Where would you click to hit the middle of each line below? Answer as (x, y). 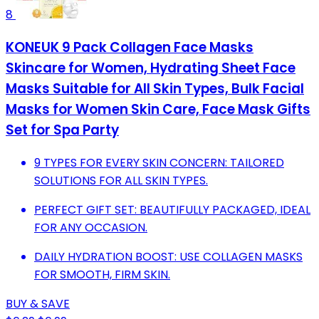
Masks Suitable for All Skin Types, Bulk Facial (155, 89)
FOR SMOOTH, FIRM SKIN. (102, 274)
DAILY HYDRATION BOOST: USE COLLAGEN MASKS (168, 256)
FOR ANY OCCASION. (91, 227)
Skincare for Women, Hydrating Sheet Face (151, 68)
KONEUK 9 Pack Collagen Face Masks (130, 48)
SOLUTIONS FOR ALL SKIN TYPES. (121, 180)
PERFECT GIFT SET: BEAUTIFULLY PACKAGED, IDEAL (172, 209)
